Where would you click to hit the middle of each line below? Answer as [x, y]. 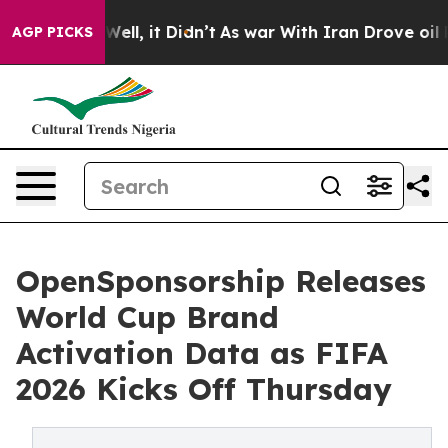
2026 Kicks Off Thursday [204, 389]
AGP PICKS [52, 32]
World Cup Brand [147, 317]
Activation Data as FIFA [202, 353]
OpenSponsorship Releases [221, 281]
